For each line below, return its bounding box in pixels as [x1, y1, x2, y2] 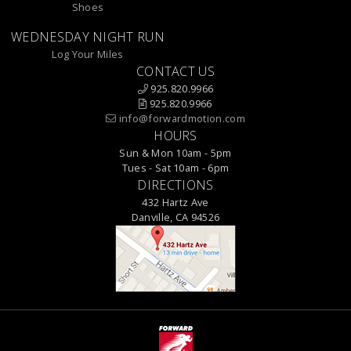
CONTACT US [136, 63, 215, 81]
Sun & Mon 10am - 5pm [119, 146, 232, 161]
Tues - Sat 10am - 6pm [121, 161, 230, 175]
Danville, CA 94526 [131, 210, 220, 225]
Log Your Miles [52, 47, 124, 62]
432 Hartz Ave [142, 195, 209, 210]
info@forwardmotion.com [118, 111, 245, 126]
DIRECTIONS [137, 176, 214, 194]
